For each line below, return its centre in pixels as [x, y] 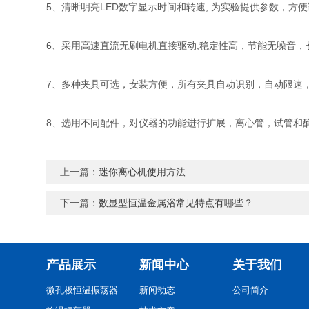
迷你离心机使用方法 [142, 172]
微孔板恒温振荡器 [82, 290]
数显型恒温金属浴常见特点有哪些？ [176, 203]
